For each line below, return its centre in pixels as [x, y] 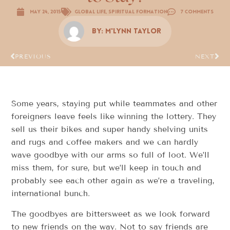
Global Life [90, 12]
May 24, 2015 [45, 12]
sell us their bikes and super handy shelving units [110, 129]
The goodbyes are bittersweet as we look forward [111, 214]
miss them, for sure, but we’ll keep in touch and [107, 168]
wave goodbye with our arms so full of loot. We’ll [111, 155]
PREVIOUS [33, 56]
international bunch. [51, 194]
